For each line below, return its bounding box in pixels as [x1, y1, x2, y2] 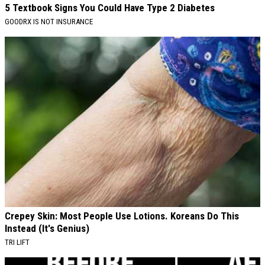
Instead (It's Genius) [5, 222, 89, 235]
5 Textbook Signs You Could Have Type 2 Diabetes [5, 2, 215, 14]
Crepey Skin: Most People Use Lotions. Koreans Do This [5, 210, 239, 222]
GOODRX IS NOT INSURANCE [5, 17, 93, 27]
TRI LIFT [5, 238, 30, 247]
